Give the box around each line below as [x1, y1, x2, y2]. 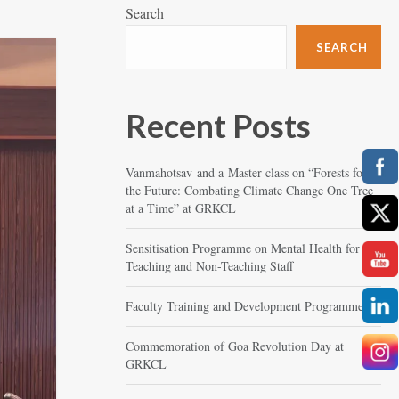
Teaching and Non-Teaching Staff [126, 257, 294, 274]
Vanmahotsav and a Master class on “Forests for [126, 164, 368, 181]
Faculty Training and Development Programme [126, 297, 364, 314]
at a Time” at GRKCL [126, 199, 237, 216]
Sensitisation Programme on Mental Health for [126, 240, 361, 256]
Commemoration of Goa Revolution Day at [126, 338, 345, 354]
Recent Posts [126, 106, 312, 145]
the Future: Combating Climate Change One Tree [126, 182, 374, 199]
